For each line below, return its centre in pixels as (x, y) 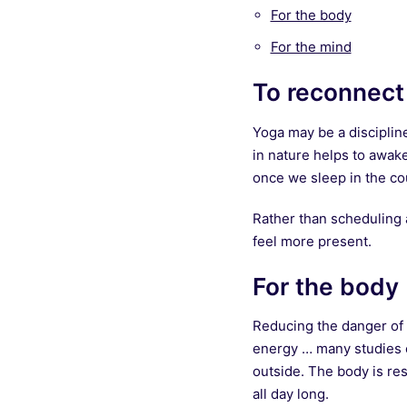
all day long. (290, 394)
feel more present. (312, 241)
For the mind (311, 46)
